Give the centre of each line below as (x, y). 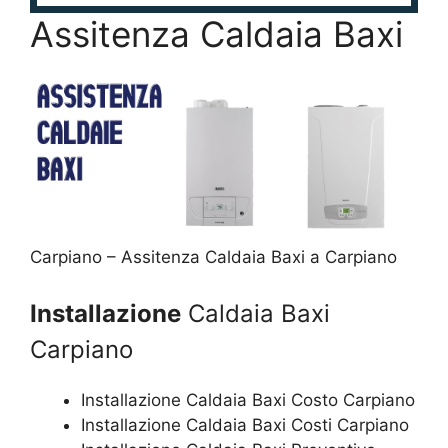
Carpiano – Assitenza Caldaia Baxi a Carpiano (213, 257)
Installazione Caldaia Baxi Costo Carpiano (248, 399)
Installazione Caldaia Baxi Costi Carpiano (245, 424)
